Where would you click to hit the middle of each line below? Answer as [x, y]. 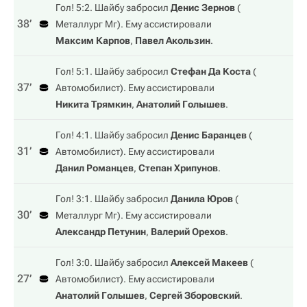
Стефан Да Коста [211, 71]
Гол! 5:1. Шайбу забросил [113, 71]
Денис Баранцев [209, 135]
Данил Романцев [95, 168]
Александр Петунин [101, 232]
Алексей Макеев [209, 262]
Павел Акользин [173, 40]
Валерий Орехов [188, 232]
